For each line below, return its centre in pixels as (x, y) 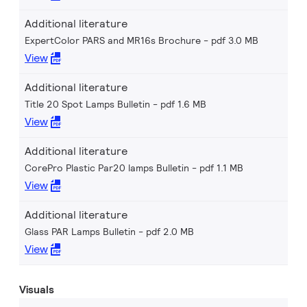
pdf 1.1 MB (221, 168)
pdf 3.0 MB (235, 40)
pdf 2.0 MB (170, 232)
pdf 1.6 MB (183, 104)
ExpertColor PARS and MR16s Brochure (113, 40)
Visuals (37, 290)
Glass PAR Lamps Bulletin (80, 232)
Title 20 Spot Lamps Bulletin (87, 104)
